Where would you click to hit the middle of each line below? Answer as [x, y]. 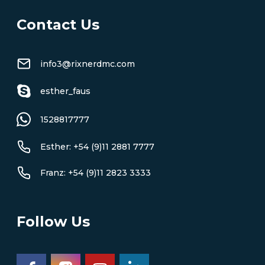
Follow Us [53, 221]
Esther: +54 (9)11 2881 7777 [97, 146]
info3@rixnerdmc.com [88, 64]
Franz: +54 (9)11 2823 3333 [96, 172]
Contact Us [58, 24]
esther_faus [65, 91]
